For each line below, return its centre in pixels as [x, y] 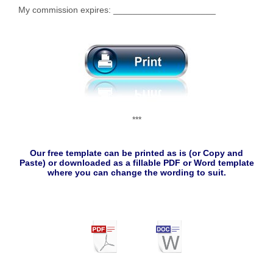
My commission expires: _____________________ [117, 10]
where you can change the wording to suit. [136, 173]
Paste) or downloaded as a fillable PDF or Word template [136, 163]
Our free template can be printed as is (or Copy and [136, 153]
